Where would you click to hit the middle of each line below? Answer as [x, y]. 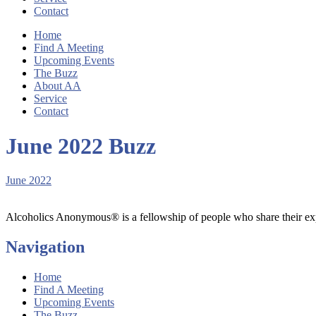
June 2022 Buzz [81, 146]
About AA [57, 86]
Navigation [45, 247]
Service [50, 99]
